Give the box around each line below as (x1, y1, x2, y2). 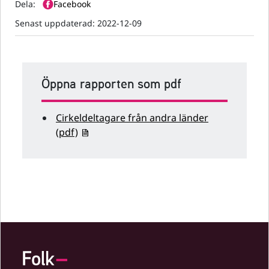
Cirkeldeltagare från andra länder (56, 111, 208, 125)
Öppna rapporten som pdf (41, 74, 181, 94)
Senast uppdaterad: (15, 17, 95, 29)
